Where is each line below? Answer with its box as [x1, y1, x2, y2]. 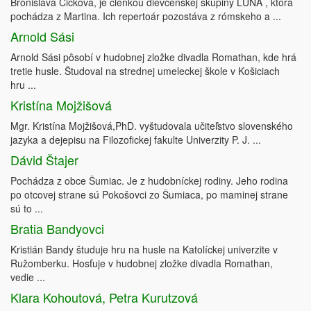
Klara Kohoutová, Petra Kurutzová [10, 288, 198, 307]
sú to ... [10, 201, 43, 216]
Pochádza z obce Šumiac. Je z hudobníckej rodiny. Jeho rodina [10, 174, 288, 188]
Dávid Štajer [10, 151, 78, 169]
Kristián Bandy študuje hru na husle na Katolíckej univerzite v [10, 242, 278, 257]
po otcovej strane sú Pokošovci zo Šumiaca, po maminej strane [10, 187, 288, 202]
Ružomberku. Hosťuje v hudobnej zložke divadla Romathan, [10, 256, 273, 271]
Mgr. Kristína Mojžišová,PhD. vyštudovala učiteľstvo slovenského [10, 119, 293, 133]
